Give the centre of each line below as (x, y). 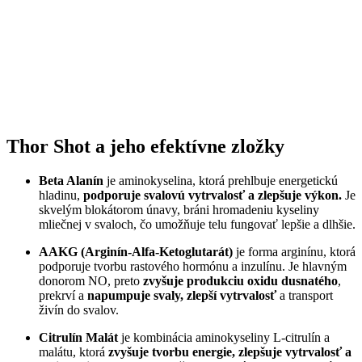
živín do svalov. (79, 309)
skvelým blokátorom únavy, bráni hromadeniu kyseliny (179, 209)
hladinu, (61, 195)
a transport (305, 295)
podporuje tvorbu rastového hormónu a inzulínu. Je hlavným (193, 266)
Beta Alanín (71, 180)
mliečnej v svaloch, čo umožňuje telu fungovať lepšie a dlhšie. (197, 224)
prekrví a (63, 295)
